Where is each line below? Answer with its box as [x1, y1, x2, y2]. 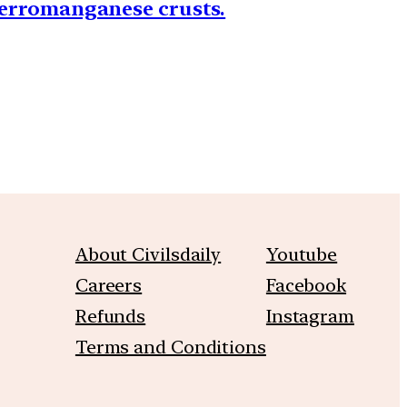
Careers [74, 273, 143, 296]
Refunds [74, 304, 146, 327]
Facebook [265, 273, 347, 296]
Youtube [265, 243, 338, 265]
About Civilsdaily [74, 243, 222, 265]
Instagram [265, 304, 354, 327]
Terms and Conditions [74, 335, 266, 358]
